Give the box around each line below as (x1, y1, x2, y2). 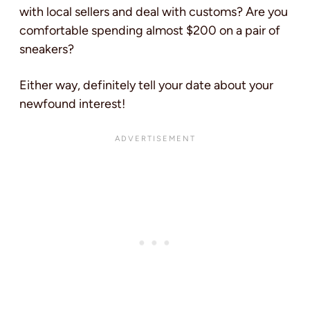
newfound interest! (19, 96, 125, 112)
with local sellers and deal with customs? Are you (19, 4, 288, 20)
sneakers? (19, 42, 74, 57)
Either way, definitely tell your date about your (19, 77, 273, 93)
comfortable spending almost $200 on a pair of (19, 23, 280, 39)
